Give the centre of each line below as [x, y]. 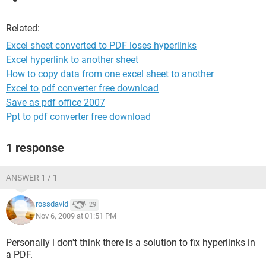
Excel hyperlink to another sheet [72, 60]
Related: [23, 28]
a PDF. [19, 254]
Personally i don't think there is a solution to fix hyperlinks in [131, 243]
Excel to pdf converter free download [82, 88]
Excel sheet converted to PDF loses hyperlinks [101, 45]
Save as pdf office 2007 [56, 102]
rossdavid [52, 204]
